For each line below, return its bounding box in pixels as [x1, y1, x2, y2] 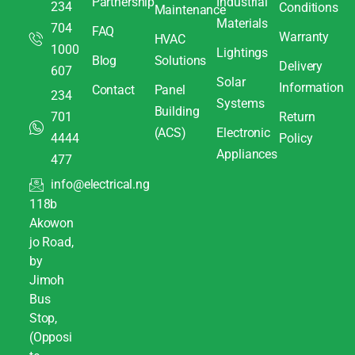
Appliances [216, 147, 278, 162]
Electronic [216, 125, 271, 141]
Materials [216, 16, 269, 32]
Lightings [216, 45, 269, 61]
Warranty [279, 29, 330, 45]
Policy [279, 131, 313, 147]
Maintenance [154, 2, 227, 18]
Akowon [29, 216, 74, 231]
